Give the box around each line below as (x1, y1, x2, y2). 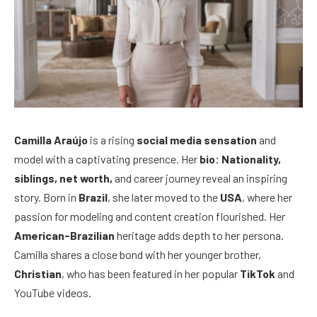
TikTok (240, 266, 275, 280)
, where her (242, 190, 292, 204)
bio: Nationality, (200, 151, 281, 166)
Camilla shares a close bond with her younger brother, (14, 247, 261, 261)
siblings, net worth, (14, 171, 113, 185)
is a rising (88, 132, 137, 146)
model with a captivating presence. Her (14, 151, 200, 166)
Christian (14, 266, 62, 280)
